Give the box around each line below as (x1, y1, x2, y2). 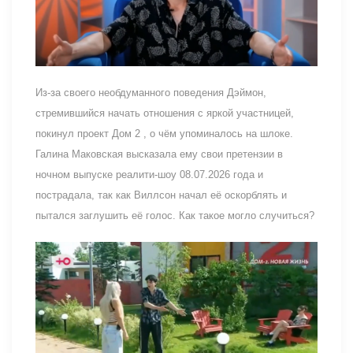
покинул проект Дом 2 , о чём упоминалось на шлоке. (35, 127, 293, 139)
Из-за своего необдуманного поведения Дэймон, (35, 86, 266, 98)
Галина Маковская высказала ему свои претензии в (35, 147, 283, 160)
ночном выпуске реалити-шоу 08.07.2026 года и (35, 168, 263, 180)
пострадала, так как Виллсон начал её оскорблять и (35, 188, 287, 201)
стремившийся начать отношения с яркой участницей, (35, 106, 294, 119)
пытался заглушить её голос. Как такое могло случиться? (35, 209, 314, 221)
